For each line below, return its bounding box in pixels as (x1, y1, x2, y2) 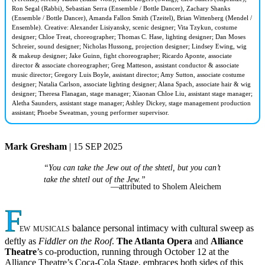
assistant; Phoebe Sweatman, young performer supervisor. (12, 108, 169, 116)
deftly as (5, 236, 38, 247)
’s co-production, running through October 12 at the (37, 247, 229, 257)
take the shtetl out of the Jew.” (44, 174, 146, 184)
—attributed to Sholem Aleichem (111, 182, 221, 192)
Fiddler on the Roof (38, 236, 112, 247)
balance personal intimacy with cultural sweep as (70, 223, 254, 234)
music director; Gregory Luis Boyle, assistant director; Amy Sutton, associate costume (12, 70, 245, 78)
